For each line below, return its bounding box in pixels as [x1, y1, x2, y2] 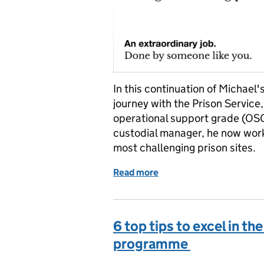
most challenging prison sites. [113, 141, 256, 154]
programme [113, 235, 190, 252]
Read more [113, 167, 159, 178]
